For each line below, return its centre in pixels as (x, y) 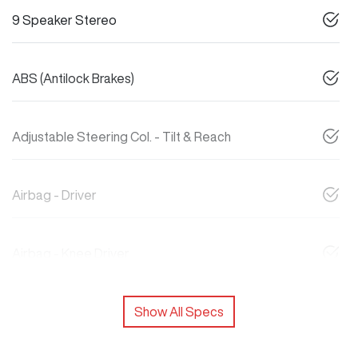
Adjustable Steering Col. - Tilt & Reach (121, 137)
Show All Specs (179, 312)
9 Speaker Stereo (64, 20)
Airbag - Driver (54, 195)
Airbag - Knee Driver (71, 254)
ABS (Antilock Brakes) (73, 79)
